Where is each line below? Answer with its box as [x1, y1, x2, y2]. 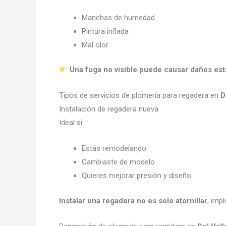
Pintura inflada [82, 26, 129, 36]
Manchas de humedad [82, 13, 155, 22]
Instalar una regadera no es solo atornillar [59, 196, 207, 205]
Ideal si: [59, 118, 84, 127]
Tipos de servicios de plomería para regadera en [59, 91, 220, 100]
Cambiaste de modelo [82, 157, 155, 166]
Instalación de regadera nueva [59, 104, 158, 114]
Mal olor [82, 40, 108, 49]
